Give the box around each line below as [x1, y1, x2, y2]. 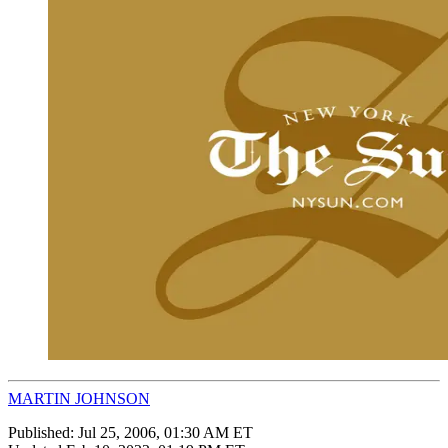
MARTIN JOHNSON [8, 389, 150, 407]
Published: [8, 423, 78, 441]
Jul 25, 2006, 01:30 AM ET [78, 423, 253, 441]
